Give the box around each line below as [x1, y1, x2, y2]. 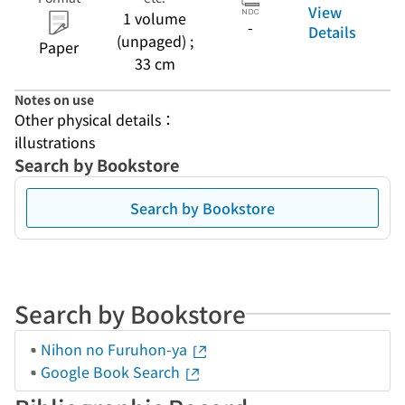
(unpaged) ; [116, 30, 193, 52]
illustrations [14, 131, 95, 153]
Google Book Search [41, 361, 184, 382]
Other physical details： [14, 108, 175, 130]
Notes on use [14, 90, 94, 108]
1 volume [123, 7, 186, 29]
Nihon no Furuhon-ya [41, 338, 191, 360]
